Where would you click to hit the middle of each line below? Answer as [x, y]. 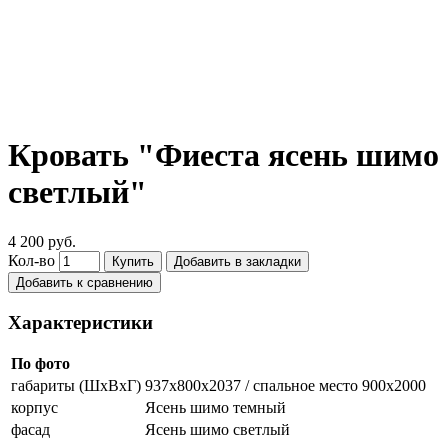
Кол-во [31, 260]
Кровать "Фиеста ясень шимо [223, 155]
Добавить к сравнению [84, 282]
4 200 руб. [42, 241]
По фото [40, 364]
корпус [34, 408]
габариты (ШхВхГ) [76, 386]
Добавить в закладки [237, 261]
